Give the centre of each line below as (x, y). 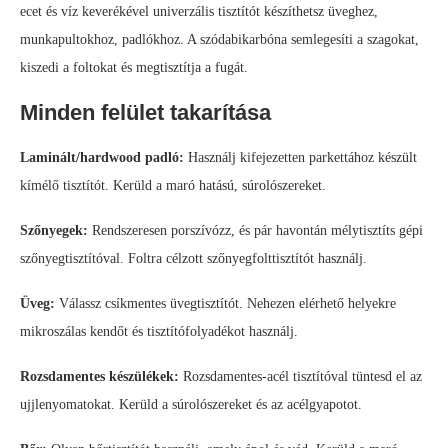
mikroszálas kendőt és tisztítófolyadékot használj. (159, 332)
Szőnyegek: (54, 231)
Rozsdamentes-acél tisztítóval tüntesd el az (300, 377)
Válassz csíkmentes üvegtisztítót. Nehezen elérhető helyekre (225, 304)
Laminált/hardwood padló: (102, 158)
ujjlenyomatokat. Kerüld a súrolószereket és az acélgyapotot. (191, 405)
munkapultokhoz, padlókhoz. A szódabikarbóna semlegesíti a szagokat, (219, 40)
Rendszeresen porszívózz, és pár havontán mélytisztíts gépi (255, 231)
